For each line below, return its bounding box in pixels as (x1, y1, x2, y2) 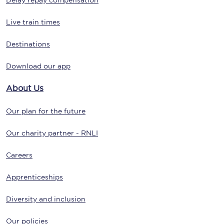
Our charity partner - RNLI (6, 129, 98, 137)
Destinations (6, 40, 50, 48)
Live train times (6, 18, 60, 26)
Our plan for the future (6, 107, 85, 115)
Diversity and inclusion (6, 195, 85, 203)
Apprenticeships (6, 173, 63, 181)
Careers (6, 151, 32, 159)
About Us (6, 83, 43, 93)
